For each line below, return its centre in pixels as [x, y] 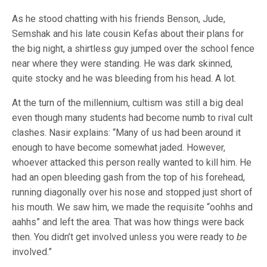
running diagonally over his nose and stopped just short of [132, 192]
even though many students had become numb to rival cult [132, 118]
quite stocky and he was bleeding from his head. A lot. [124, 78]
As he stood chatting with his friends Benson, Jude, [119, 19]
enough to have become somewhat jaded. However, [119, 148]
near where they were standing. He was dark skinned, [122, 63]
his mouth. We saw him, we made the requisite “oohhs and [132, 207]
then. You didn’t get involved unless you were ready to [124, 237]
